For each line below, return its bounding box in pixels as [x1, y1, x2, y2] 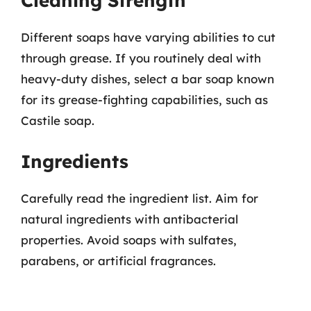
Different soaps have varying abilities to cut [21, 30, 276, 44]
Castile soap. [21, 113, 94, 128]
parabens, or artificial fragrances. [21, 253, 216, 268]
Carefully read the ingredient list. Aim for [21, 190, 258, 205]
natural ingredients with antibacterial [21, 211, 238, 226]
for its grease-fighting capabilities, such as [21, 92, 268, 107]
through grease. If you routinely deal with [21, 51, 261, 65]
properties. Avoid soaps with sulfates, [21, 232, 237, 247]
